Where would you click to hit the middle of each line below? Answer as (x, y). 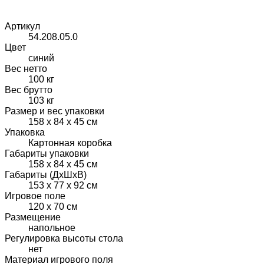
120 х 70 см (53, 207)
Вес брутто (29, 90)
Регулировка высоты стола (64, 239)
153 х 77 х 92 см (63, 186)
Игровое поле (35, 196)
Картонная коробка (70, 143)
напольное (52, 228)
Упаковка (25, 133)
